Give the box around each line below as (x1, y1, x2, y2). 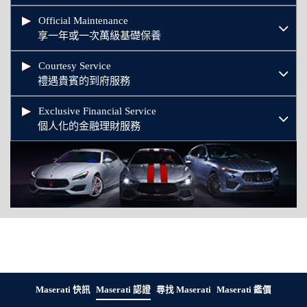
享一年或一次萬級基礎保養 (38, 29, 161, 41)
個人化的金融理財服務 (38, 120, 140, 132)
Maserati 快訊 (36, 285, 90, 295)
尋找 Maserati (156, 285, 211, 295)
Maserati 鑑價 (217, 285, 271, 295)
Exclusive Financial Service (38, 105, 156, 116)
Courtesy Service (38, 60, 111, 71)
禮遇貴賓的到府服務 (38, 75, 130, 86)
